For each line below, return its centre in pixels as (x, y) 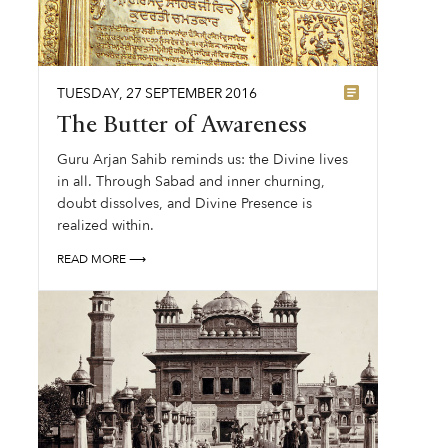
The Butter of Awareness (182, 126)
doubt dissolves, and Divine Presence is (185, 203)
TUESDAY (88, 93)
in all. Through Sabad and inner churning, (191, 181)
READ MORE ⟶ (102, 259)
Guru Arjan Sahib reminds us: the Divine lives (203, 159)
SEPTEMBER (184, 93)
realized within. (106, 225)
